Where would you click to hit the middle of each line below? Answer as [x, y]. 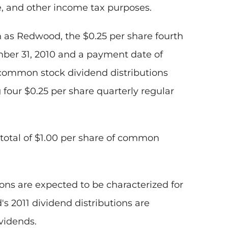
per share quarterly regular [111, 91]
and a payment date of [109, 55]
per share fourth [145, 36]
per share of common [109, 138]
